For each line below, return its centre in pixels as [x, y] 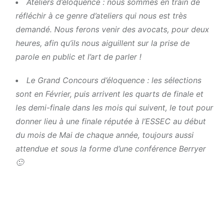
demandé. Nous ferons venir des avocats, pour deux [112, 30]
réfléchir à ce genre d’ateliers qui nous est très [101, 16]
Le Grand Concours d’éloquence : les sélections [114, 80]
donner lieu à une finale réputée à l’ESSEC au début [111, 121]
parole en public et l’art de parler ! [78, 57]
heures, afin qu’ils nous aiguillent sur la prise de [103, 43]
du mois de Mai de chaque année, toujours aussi [105, 135]
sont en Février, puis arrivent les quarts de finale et [109, 94]
